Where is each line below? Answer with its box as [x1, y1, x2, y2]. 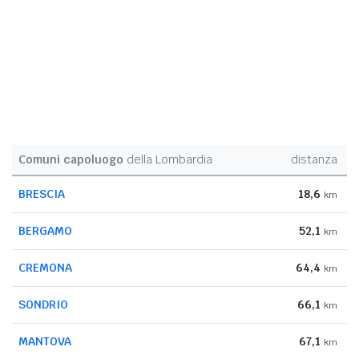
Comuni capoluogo [18, 151, 123, 167]
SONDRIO [18, 296, 68, 312]
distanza [291, 151, 337, 167]
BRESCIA [18, 186, 65, 201]
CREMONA [18, 260, 72, 275]
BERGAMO [18, 223, 72, 238]
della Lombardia [123, 151, 212, 167]
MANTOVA [18, 333, 71, 349]
